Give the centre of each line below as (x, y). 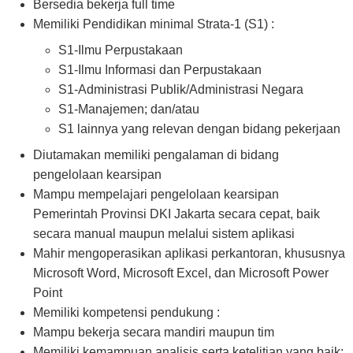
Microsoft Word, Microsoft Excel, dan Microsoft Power (181, 273)
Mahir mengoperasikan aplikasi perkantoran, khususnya (189, 253)
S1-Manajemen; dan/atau (129, 109)
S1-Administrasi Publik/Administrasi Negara (181, 89)
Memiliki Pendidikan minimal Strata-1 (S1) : (154, 24)
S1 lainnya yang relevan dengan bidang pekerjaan (199, 129)
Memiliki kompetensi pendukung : (126, 312)
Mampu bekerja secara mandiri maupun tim (154, 332)
